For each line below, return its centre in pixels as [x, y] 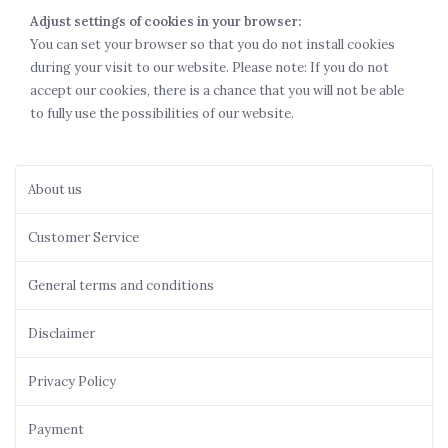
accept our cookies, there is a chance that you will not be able [217, 90]
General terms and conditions [121, 285]
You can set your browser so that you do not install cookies [212, 44]
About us [55, 189]
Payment [56, 429]
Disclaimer [61, 333]
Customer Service [83, 237]
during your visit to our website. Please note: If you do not [209, 67]
